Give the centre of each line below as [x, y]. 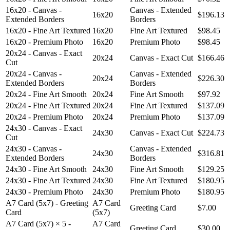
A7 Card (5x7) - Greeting [47, 203]
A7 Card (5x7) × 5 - [38, 224]
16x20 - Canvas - [34, 10]
